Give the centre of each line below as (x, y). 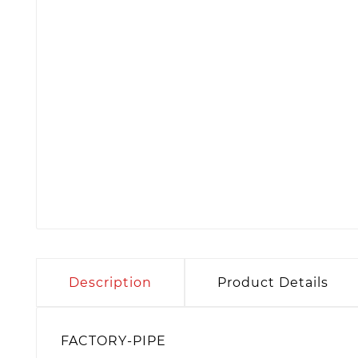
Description (110, 282)
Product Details (273, 282)
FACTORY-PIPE (113, 340)
